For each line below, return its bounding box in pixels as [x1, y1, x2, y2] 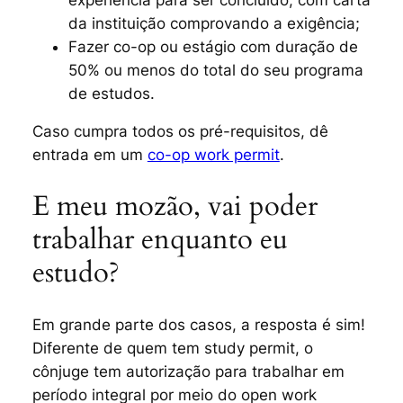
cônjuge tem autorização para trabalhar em [31, 362, 345, 381]
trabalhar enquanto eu [31, 220, 288, 259]
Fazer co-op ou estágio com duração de [67, 37, 358, 56]
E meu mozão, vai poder [31, 187, 318, 226]
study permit [203, 338, 295, 357]
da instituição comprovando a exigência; [67, 13, 360, 32]
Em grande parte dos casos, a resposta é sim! [31, 315, 365, 334]
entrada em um [31, 146, 148, 165]
